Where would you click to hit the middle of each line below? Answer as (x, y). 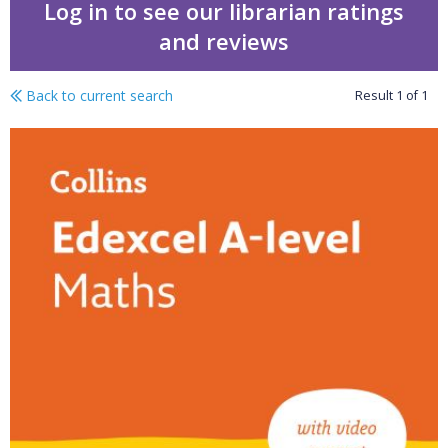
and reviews (224, 41)
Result (375, 96)
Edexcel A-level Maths (207, 132)
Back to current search (97, 96)
